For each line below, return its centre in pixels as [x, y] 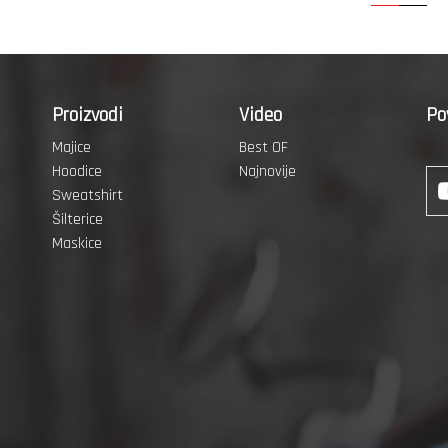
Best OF [263, 147]
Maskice [77, 243]
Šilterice [77, 219]
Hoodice [77, 171]
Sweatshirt [87, 195]
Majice [71, 147]
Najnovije [267, 171]
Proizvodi [87, 115]
